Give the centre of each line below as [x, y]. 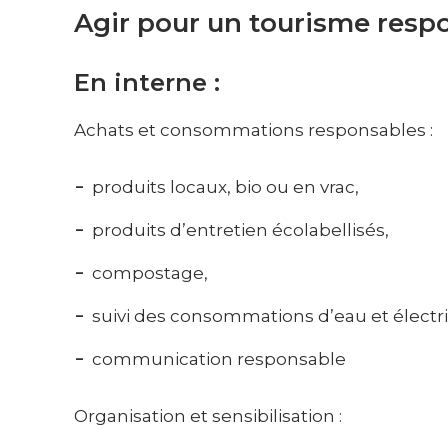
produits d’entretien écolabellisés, [241, 229]
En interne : [147, 82]
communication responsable [219, 358]
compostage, [150, 272]
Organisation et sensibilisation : [208, 416]
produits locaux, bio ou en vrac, [226, 186]
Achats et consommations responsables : [254, 129]
